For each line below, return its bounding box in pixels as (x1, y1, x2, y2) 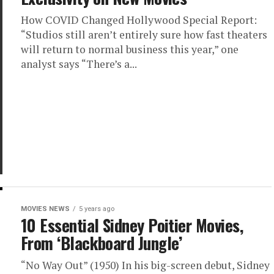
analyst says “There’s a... (21, 57, 137, 71)
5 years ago (79, 205, 114, 213)
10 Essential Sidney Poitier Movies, (21, 213, 243, 237)
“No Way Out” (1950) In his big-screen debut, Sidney (21, 258, 270, 272)
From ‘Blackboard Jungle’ (21, 231, 182, 255)
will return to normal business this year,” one (21, 42, 239, 56)
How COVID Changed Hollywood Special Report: (21, 13, 257, 27)
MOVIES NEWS (21, 205, 70, 213)
